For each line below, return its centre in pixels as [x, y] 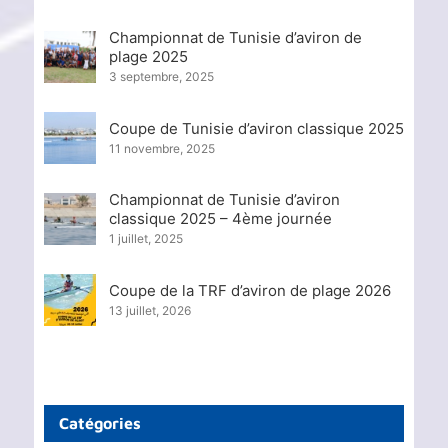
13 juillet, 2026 [149, 310]
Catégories [99, 423]
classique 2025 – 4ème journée [220, 219]
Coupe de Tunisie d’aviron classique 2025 [256, 128]
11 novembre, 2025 [161, 148]
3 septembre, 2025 [161, 77]
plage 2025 [148, 57]
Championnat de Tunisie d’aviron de [235, 38]
